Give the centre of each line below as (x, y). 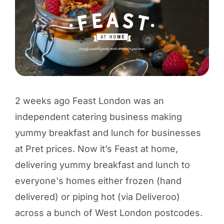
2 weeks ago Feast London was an (89, 100)
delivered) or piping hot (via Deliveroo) (97, 196)
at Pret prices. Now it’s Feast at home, (96, 148)
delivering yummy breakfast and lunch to (102, 164)
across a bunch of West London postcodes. (108, 212)
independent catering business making (98, 116)
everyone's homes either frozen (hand (98, 180)
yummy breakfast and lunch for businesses (108, 132)
